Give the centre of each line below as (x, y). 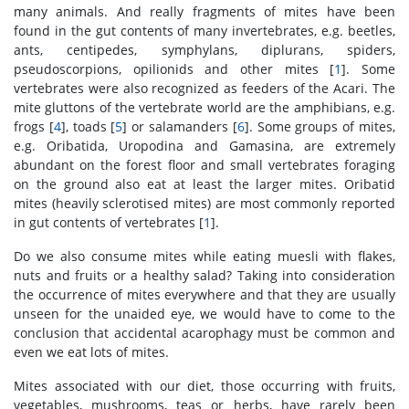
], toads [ (88, 126)
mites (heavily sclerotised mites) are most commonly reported (204, 203)
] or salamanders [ (180, 126)
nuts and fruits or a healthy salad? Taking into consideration (204, 275)
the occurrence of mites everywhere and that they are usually (204, 294)
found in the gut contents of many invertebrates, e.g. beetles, (204, 31)
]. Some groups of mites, (320, 126)
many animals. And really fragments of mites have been (204, 11)
